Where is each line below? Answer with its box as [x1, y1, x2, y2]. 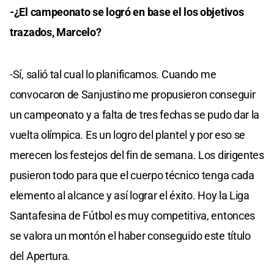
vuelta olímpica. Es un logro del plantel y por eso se [10, 128, 246, 141]
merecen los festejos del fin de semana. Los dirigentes [10, 148, 264, 161]
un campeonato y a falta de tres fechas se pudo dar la [10, 108, 260, 121]
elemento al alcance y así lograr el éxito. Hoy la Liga [10, 188, 250, 202]
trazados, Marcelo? [10, 25, 102, 39]
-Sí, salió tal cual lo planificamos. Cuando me [10, 67, 217, 81]
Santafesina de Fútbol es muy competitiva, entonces [10, 209, 256, 222]
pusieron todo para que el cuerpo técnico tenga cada [10, 168, 254, 182]
